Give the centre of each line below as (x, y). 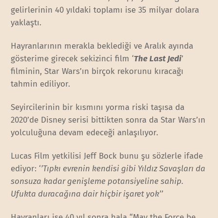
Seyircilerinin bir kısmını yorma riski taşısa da (98, 108)
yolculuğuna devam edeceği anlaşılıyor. (85, 133)
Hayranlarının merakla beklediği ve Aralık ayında (102, 46)
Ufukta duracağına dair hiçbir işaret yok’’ (87, 194)
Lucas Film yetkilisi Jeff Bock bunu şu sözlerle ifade (107, 156)
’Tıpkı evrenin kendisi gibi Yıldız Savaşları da (123, 169)
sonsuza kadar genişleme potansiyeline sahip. (97, 182)
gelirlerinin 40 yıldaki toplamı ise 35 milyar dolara (105, 10)
